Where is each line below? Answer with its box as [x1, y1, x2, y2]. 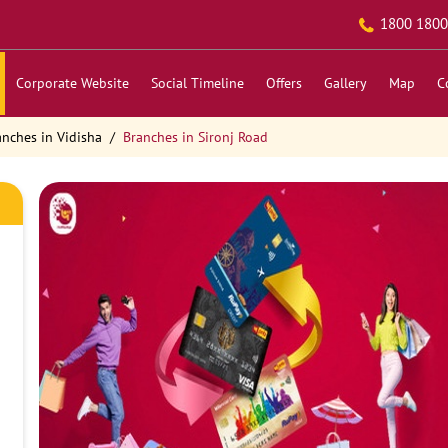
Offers [265, 74, 302, 92]
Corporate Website [15, 74, 129, 92]
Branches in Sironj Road [122, 128, 268, 146]
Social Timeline [150, 74, 244, 92]
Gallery [323, 74, 367, 92]
